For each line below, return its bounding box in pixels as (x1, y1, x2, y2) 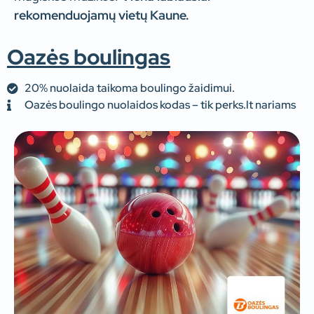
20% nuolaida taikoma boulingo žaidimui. (25, 81, 235, 96)
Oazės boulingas (7, 43, 170, 71)
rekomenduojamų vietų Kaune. (14, 6, 189, 23)
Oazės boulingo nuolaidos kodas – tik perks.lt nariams (25, 97, 296, 113)
